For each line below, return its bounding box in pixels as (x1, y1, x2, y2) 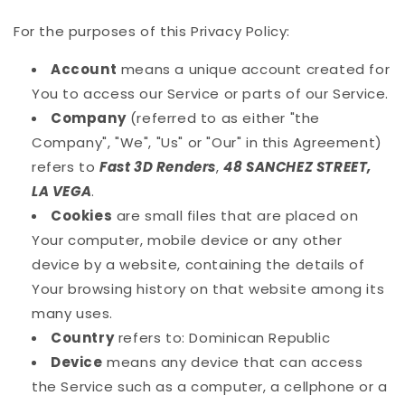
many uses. (32, 304, 113, 324)
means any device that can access (102, 353, 363, 372)
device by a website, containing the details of (32, 255, 365, 275)
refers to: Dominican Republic (114, 328, 331, 348)
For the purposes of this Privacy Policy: (14, 22, 290, 42)
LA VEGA (32, 182, 92, 202)
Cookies (51, 206, 113, 226)
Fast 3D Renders (99, 157, 216, 177)
